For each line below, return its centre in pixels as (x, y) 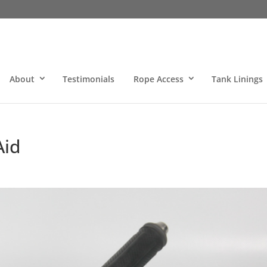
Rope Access (158, 79)
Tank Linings (237, 79)
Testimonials (88, 79)
